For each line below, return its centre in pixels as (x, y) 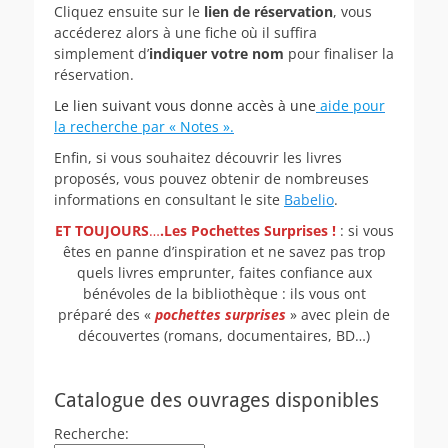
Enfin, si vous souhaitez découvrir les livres (198, 157)
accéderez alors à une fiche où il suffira (185, 32)
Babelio (309, 199)
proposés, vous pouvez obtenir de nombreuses (211, 178)
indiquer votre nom (216, 53)
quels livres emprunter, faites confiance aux (224, 272)
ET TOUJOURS (101, 230)
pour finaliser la (339, 53)
